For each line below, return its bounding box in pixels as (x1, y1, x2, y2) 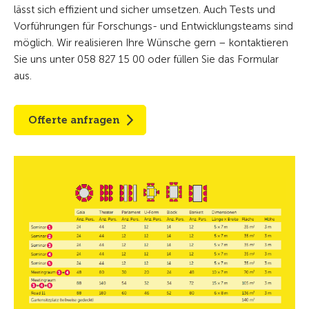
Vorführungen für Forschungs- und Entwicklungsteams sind (14, 19, 293, 32)
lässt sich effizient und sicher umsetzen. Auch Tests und (14, 3, 275, 16)
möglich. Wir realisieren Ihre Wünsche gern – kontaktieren (14, 36, 288, 49)
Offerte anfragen (28, 113, 119, 126)
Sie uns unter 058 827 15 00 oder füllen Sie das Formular (14, 52, 279, 66)
